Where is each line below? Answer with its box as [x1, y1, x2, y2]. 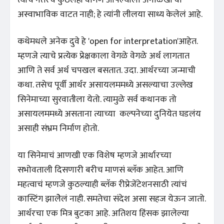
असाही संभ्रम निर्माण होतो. [17, 120, 99, 136]
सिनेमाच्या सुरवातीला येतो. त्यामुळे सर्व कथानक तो [17, 91, 176, 107]
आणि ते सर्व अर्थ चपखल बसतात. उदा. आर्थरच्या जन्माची [17, 62, 195, 78]
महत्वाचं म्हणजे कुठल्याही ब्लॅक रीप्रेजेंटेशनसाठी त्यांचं [17, 176, 187, 192]
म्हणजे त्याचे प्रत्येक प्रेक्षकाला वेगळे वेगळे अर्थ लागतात [17, 48, 189, 63]
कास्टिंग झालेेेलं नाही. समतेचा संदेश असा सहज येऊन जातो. [17, 191, 206, 206]
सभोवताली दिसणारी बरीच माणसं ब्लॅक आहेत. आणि [17, 162, 183, 177]
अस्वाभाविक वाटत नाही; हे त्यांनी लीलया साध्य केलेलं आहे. [17, 6, 202, 22]
